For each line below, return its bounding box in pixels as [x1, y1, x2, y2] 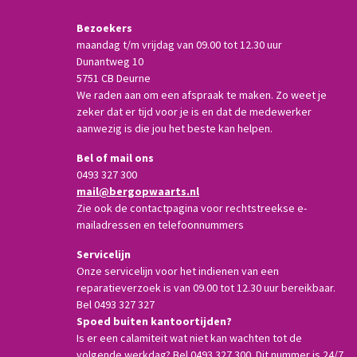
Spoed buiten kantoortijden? [76, 314, 232, 328]
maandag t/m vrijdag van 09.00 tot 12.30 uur [76, 37, 284, 52]
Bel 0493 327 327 [76, 297, 155, 312]
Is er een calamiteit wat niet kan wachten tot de [76, 331, 302, 345]
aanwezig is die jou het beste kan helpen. [76, 121, 275, 135]
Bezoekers [76, 21, 132, 35]
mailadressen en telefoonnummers [76, 218, 244, 232]
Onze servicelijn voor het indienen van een [76, 264, 279, 278]
